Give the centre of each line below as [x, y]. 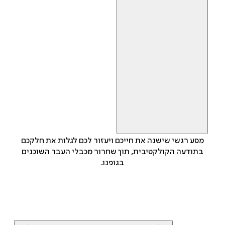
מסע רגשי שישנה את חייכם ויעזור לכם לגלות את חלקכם [113, 141]
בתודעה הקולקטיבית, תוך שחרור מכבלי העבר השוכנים [113, 152]
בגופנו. [113, 163]
